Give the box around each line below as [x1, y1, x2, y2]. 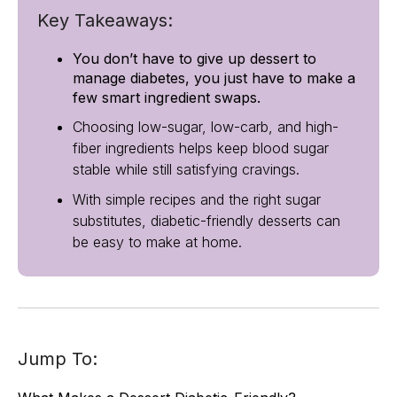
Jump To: [18, 348, 97, 370]
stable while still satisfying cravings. [73, 160, 300, 178]
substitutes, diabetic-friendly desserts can [73, 212, 340, 230]
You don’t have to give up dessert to [73, 50, 316, 67]
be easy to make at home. [73, 233, 242, 251]
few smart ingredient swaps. [73, 89, 261, 106]
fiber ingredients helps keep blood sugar [73, 139, 329, 157]
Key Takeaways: [37, 10, 173, 31]
